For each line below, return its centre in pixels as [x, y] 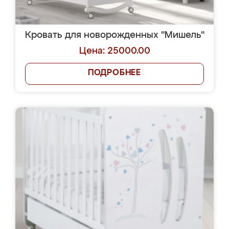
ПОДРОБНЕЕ [114, 73]
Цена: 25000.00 [114, 51]
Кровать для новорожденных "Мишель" [114, 35]
